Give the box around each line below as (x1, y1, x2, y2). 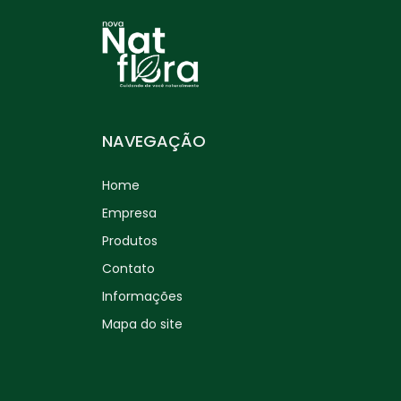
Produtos (102, 231, 158, 250)
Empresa (102, 203, 157, 222)
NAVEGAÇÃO (102, 129, 206, 152)
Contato (102, 259, 155, 277)
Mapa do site (102, 314, 183, 333)
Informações (102, 286, 183, 305)
